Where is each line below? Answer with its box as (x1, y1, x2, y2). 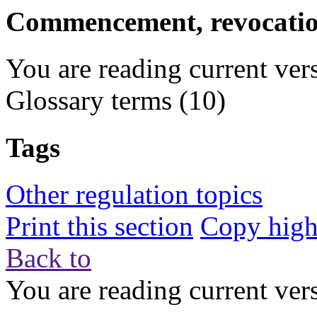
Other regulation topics (6, 178, 263, 209)
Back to (6, 242, 91, 273)
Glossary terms (6, 85, 172, 116)
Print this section (6, 210, 193, 241)
